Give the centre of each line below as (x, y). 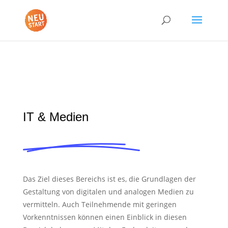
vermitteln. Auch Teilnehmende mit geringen (99, 204)
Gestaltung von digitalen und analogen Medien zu (108, 192)
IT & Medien (55, 117)
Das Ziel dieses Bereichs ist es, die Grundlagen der (109, 179)
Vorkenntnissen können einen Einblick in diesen (105, 217)
